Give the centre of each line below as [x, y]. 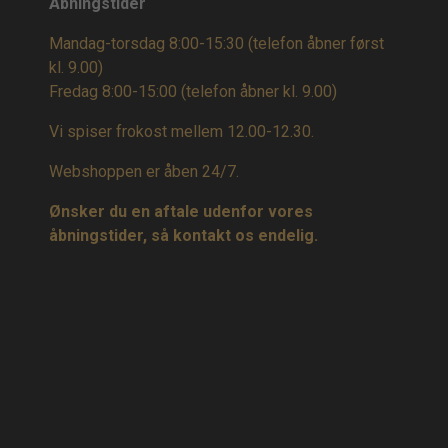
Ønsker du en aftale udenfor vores [181, 212]
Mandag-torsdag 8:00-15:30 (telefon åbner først [216, 44]
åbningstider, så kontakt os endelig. [183, 236]
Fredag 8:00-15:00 [115, 92]
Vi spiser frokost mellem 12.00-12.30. [181, 132]
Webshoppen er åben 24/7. [144, 172]
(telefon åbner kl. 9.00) [259, 92]
